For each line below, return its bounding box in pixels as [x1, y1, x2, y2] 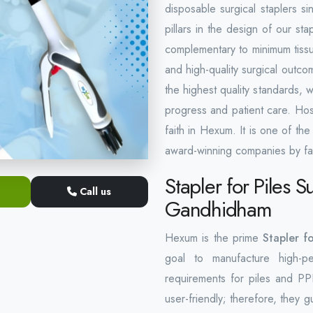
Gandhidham [165, 194, 272, 224]
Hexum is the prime [165, 230, 263, 246]
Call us [77, 184, 112, 198]
